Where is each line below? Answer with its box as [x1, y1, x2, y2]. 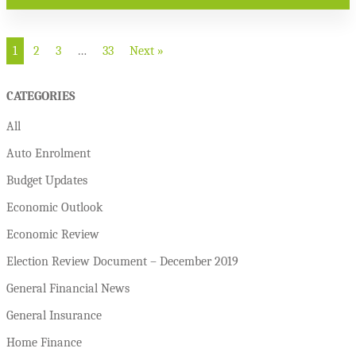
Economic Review [6, 226, 99, 242]
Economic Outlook [6, 199, 103, 215]
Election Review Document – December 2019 [6, 253, 238, 269]
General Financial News [6, 281, 130, 296]
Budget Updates [6, 172, 87, 188]
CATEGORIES [6, 89, 75, 104]
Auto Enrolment [6, 145, 91, 161]
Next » [130, 44, 164, 59]
